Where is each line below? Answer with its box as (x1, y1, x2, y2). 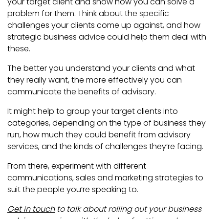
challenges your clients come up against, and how (7, 20, 200, 31)
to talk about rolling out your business (55, 203, 201, 215)
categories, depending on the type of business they (7, 117, 206, 129)
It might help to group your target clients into (7, 106, 178, 117)
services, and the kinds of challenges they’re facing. (7, 141, 205, 153)
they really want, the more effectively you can (7, 74, 182, 86)
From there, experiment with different (7, 160, 146, 172)
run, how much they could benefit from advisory (7, 129, 191, 141)
